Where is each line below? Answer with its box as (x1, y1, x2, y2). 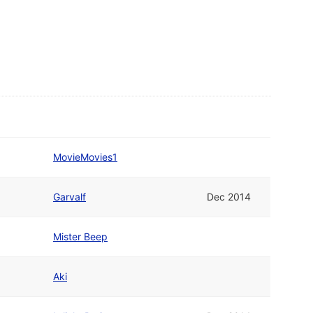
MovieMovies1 (53, 151, 117, 163)
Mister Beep (53, 231, 108, 243)
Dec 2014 (207, 191, 251, 203)
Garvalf (53, 191, 86, 203)
